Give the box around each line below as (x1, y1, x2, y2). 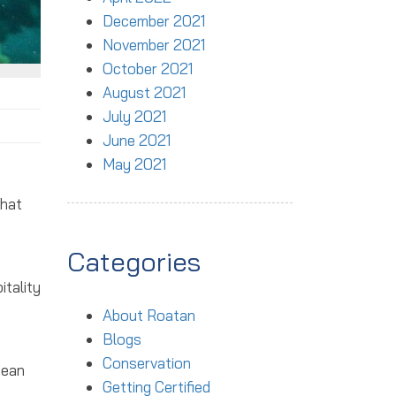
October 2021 (103, 59, 193, 78)
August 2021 (103, 83, 186, 102)
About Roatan (103, 306, 195, 324)
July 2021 (103, 107, 166, 126)
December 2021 (103, 11, 205, 30)
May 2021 (103, 155, 166, 173)
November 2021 (103, 35, 205, 54)
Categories (67, 245, 201, 278)
